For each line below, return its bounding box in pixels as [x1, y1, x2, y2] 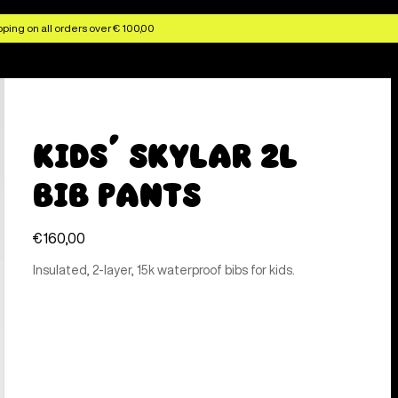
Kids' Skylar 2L [33, 134, 298, 178]
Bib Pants [33, 173, 202, 217]
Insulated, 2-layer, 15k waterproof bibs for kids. [33, 264, 296, 277]
